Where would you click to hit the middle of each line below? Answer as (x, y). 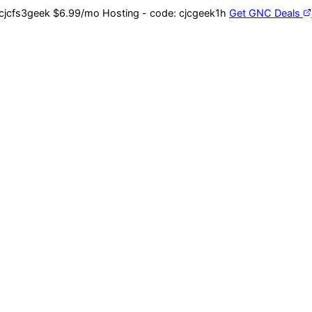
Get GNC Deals (266, 13)
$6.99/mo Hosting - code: (115, 13)
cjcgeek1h (203, 13)
